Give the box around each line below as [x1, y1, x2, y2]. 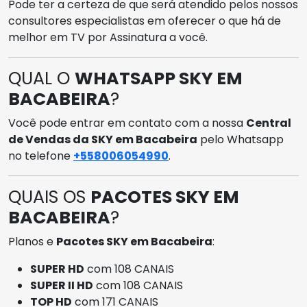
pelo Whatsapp [197, 131, 284, 147]
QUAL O [8, 66, 75, 90]
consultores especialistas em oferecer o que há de [8, 12, 281, 29]
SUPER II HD [30, 277, 93, 293]
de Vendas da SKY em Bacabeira [8, 131, 197, 147]
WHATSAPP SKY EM [75, 66, 243, 90]
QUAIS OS [8, 184, 90, 209]
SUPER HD [30, 260, 84, 277]
